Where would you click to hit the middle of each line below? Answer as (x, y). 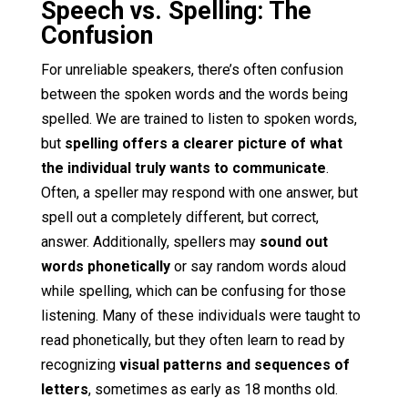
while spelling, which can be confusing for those (193, 291)
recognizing (80, 364)
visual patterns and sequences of (234, 364)
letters (64, 389)
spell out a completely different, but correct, (179, 217)
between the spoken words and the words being (194, 94)
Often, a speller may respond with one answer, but (199, 192)
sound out (293, 241)
